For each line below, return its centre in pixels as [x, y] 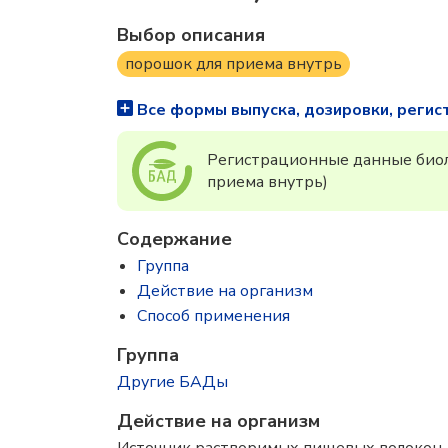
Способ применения [213, 316]
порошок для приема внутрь [233, 64]
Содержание [174, 239]
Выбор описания [191, 35]
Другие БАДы [172, 382]
